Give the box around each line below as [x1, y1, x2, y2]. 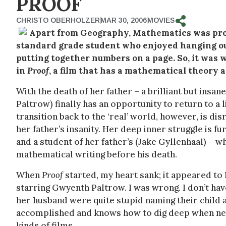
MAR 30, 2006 [100, 16, 147, 24]
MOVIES [147, 16, 175, 24]
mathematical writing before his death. [16, 149, 177, 160]
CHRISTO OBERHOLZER [16, 16, 100, 24]
